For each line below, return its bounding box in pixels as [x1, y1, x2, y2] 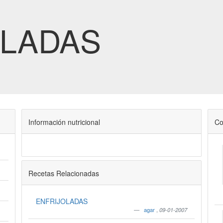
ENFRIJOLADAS [35, 196, 88, 206]
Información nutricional [28, 116, 100, 127]
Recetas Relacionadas [28, 168, 99, 178]
